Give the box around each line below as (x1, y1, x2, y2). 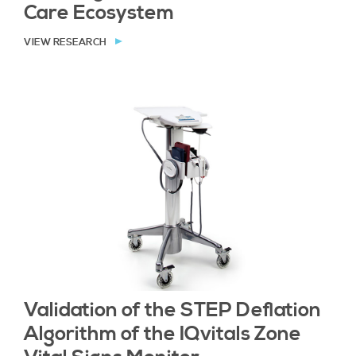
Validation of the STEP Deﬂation (24, 297, 321, 323)
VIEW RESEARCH (24, 37, 107, 49)
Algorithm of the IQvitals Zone (24, 321, 301, 346)
